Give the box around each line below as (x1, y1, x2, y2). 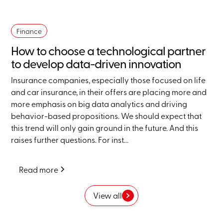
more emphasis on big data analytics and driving (11, 98, 188, 110)
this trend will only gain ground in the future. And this (11, 122, 199, 133)
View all (93, 190, 122, 201)
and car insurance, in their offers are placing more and (11, 86, 207, 98)
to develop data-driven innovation (11, 55, 182, 72)
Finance (16, 26, 42, 36)
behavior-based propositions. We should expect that (11, 110, 202, 121)
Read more (19, 164, 59, 175)
